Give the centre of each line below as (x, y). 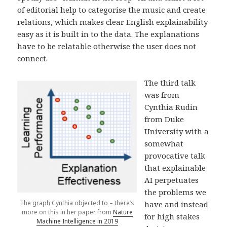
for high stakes (172, 217)
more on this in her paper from (67, 212)
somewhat (164, 144)
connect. (33, 59)
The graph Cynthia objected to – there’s (77, 203)
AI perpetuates (172, 180)
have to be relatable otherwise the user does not (107, 46)
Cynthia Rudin (171, 107)
